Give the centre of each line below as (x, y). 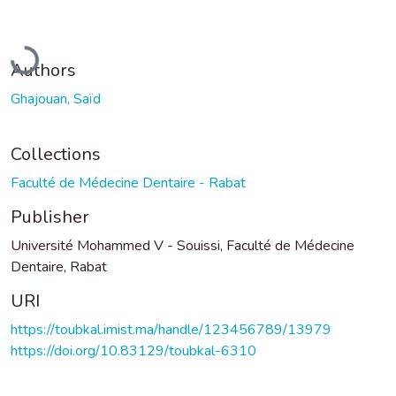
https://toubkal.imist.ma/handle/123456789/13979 (171, 329)
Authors (43, 70)
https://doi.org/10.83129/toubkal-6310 (133, 350)
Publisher (50, 217)
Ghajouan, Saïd (56, 99)
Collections (56, 154)
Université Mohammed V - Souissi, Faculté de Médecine (183, 245)
